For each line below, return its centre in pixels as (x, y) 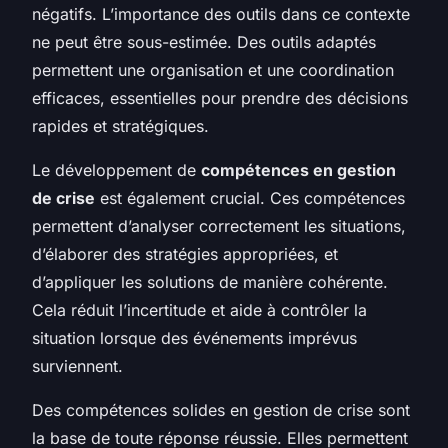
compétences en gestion (298, 169)
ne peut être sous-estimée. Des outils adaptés (204, 41)
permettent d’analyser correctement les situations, (219, 225)
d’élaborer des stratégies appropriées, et (185, 253)
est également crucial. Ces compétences (250, 197)
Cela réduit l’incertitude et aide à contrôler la (199, 309)
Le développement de (116, 169)
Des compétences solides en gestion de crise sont (221, 409)
